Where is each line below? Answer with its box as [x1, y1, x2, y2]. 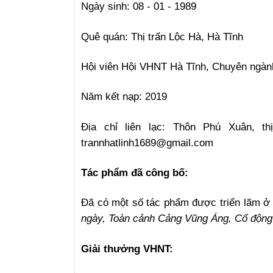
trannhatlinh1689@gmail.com [81, 136, 213, 149]
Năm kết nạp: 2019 [81, 90, 167, 103]
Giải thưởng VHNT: [81, 242, 173, 255]
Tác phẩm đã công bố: [81, 166, 188, 179]
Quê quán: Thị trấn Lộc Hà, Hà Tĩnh [81, 30, 243, 43]
